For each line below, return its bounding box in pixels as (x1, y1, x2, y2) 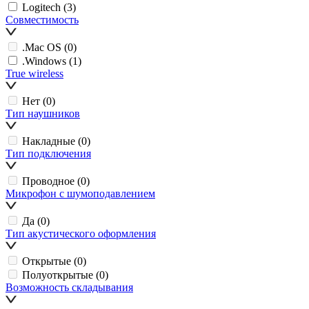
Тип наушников (6, 107, 80, 119)
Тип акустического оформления (6, 227, 156, 239)
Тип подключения (6, 147, 91, 159)
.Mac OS (22, 41, 61, 53)
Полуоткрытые (22, 268, 93, 281)
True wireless (6, 67, 63, 79)
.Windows (22, 54, 66, 67)
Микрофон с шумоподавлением (6, 187, 155, 199)
